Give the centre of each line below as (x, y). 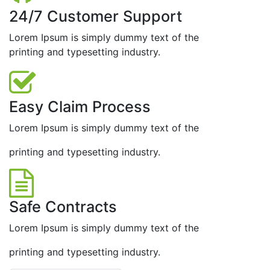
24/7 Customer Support (96, 16)
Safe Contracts (63, 207)
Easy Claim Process (80, 107)
